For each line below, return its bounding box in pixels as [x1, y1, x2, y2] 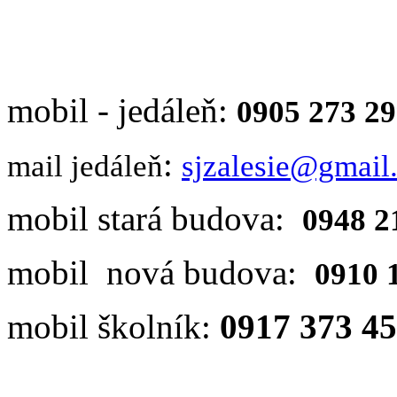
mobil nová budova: [7, 253, 315, 292]
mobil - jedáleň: [7, 91, 237, 130]
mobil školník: [7, 307, 220, 346]
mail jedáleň [7, 149, 163, 184]
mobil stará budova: [7, 199, 302, 238]
